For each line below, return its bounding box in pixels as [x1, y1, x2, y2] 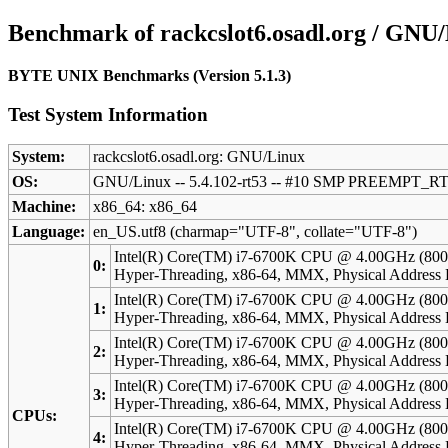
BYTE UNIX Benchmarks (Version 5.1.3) [8, 66, 291, 84]
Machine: [12, 198, 77, 216]
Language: [12, 223, 86, 241]
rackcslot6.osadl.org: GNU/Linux [93, 148, 306, 166]
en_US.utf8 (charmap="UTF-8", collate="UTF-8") [93, 223, 418, 241]
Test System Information [8, 103, 208, 125]
